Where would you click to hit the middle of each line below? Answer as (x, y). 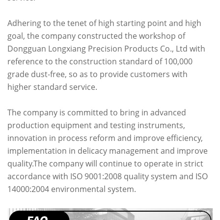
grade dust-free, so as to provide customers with (97, 74)
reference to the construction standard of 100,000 (100, 61)
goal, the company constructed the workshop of (96, 36)
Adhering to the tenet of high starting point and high (104, 23)
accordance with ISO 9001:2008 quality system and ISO (108, 176)
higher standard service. (52, 87)
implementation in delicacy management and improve (108, 151)
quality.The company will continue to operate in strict (105, 163)
